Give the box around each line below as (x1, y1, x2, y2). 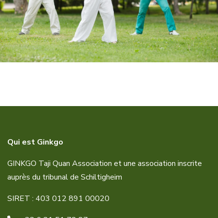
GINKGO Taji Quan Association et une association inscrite (7, 158, 202, 169)
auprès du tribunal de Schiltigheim (7, 171, 122, 182)
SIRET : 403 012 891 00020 (7, 193, 109, 204)
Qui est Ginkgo (7, 136, 63, 147)
